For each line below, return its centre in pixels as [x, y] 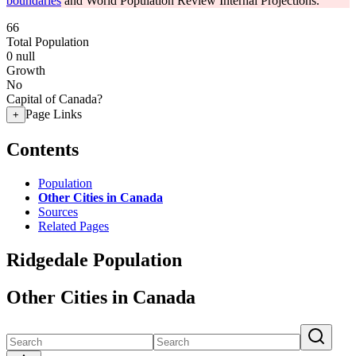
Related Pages [74, 226]
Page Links [54, 114]
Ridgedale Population [94, 259]
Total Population [48, 42]
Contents [43, 149]
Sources [58, 211]
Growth [26, 70]
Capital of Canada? [54, 99]
